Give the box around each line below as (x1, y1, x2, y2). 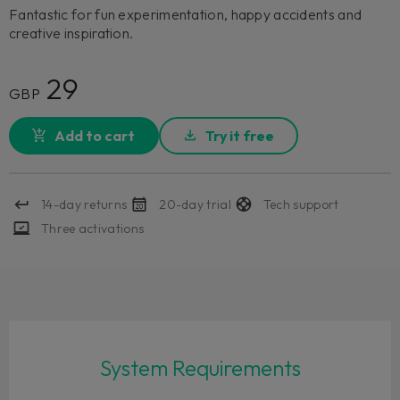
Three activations (41, 220, 145, 237)
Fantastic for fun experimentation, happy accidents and (9, 5, 362, 24)
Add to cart (54, 127, 136, 146)
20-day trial (159, 196, 231, 212)
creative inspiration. (9, 24, 134, 43)
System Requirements (99, 354, 301, 381)
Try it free (204, 127, 274, 146)
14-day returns (41, 196, 128, 212)
